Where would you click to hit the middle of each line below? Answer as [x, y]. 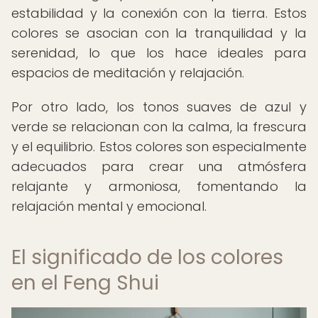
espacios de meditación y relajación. [128, 73]
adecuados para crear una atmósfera [159, 166]
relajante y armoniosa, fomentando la [159, 186]
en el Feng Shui [85, 283]
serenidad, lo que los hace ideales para [159, 53]
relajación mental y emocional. [109, 206]
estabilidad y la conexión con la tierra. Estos [159, 13]
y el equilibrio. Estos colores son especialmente [159, 147]
